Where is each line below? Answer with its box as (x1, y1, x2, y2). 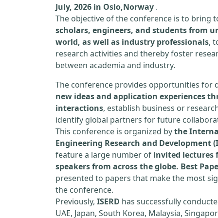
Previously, (55, 196, 97, 207)
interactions (55, 103, 103, 113)
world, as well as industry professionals (55, 36, 209, 47)
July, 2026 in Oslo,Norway (55, 1, 154, 12)
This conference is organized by (55, 126, 174, 137)
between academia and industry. (55, 60, 175, 71)
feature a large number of (55, 149, 153, 160)
